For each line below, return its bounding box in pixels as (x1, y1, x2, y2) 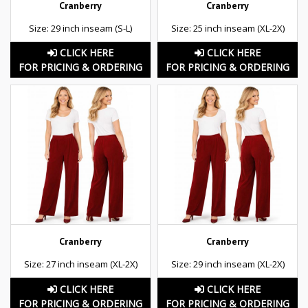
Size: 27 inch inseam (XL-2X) (23, 258, 137, 271)
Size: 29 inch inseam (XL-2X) (170, 258, 285, 271)
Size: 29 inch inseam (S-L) (29, 21, 132, 34)
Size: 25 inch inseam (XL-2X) (170, 21, 285, 34)
